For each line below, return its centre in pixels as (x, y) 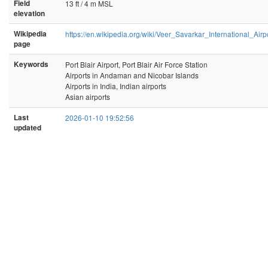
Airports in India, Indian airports (116, 86)
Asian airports (88, 96)
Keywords (31, 64)
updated (28, 127)
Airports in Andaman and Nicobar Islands (132, 75)
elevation (29, 13)
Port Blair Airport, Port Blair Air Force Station (136, 64)
